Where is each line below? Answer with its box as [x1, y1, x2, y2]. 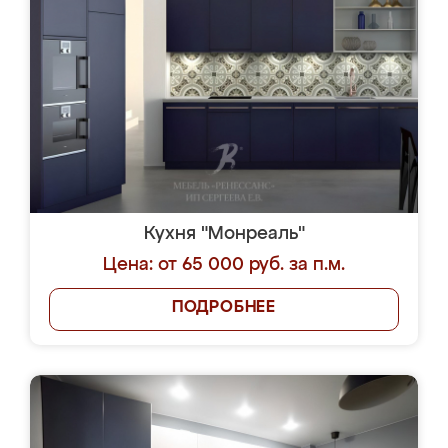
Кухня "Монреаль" [143, 225, 305, 243]
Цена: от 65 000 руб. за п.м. [103, 256, 345, 274]
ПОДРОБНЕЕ [171, 300, 277, 316]
